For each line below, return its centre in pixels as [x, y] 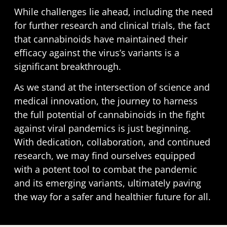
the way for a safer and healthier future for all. [112, 196]
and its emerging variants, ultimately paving [107, 183]
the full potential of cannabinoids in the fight [109, 114]
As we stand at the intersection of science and [112, 87]
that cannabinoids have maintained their [101, 39]
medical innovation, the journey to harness [106, 101]
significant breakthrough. [67, 66]
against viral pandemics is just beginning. [102, 128]
